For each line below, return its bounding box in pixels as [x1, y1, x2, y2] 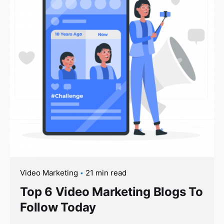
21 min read [85, 167, 126, 177]
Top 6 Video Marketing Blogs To [20, 184, 203, 199]
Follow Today [20, 199, 96, 214]
